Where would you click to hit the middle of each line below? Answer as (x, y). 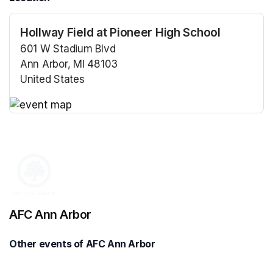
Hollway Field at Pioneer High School (120, 33)
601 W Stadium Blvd (68, 49)
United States (52, 80)
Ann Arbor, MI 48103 (69, 64)
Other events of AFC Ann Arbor (82, 243)
